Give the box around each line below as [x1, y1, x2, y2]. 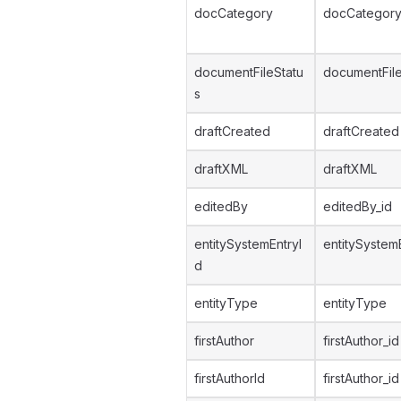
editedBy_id [323, 199, 392, 214]
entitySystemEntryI [194, 236, 302, 252]
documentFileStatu [194, 64, 303, 80]
